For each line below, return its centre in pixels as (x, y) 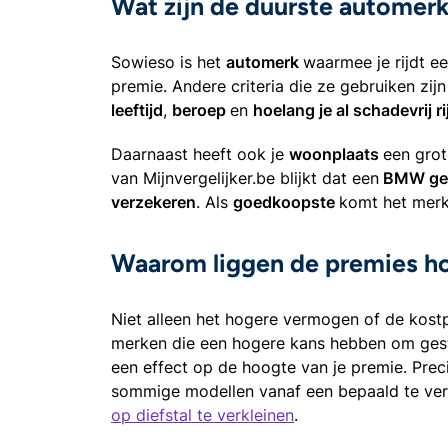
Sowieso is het (168, 61)
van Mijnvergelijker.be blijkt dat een (245, 177)
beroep (201, 109)
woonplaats (336, 153)
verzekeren (153, 201)
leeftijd (137, 109)
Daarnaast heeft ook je (200, 153)
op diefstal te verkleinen (202, 414)
